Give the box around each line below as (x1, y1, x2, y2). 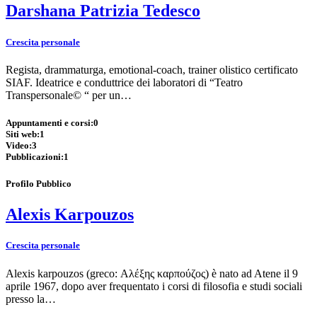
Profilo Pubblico (6, 178, 71, 190)
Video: (6, 139, 32, 151)
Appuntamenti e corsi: (6, 117, 93, 128)
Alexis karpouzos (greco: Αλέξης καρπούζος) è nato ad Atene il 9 (6, 267, 298, 279)
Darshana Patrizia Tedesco (6, 1, 200, 21)
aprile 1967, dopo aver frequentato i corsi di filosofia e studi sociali (6, 279, 302, 292)
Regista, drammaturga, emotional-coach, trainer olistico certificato (6, 63, 298, 76)
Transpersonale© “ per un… (6, 88, 132, 101)
